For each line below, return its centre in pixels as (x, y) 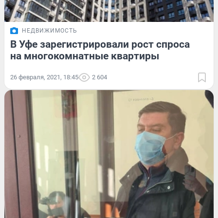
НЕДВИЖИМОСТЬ (50, 30)
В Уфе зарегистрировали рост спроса (100, 44)
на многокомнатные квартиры (85, 56)
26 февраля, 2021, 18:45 (44, 77)
